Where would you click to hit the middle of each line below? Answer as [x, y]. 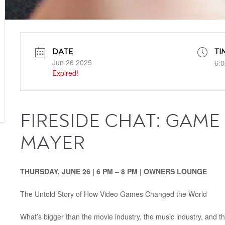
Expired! [65, 73]
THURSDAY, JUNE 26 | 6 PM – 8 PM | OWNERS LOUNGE [113, 171]
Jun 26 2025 [72, 63]
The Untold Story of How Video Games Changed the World [113, 194]
